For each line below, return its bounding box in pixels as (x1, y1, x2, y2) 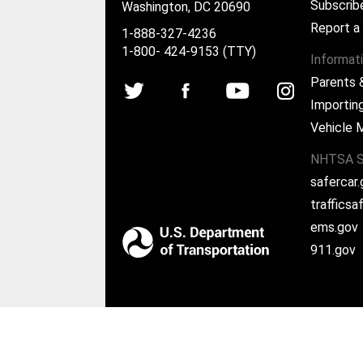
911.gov (310, 242, 357, 258)
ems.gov (310, 220, 359, 236)
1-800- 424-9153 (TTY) (122, 43, 256, 59)
